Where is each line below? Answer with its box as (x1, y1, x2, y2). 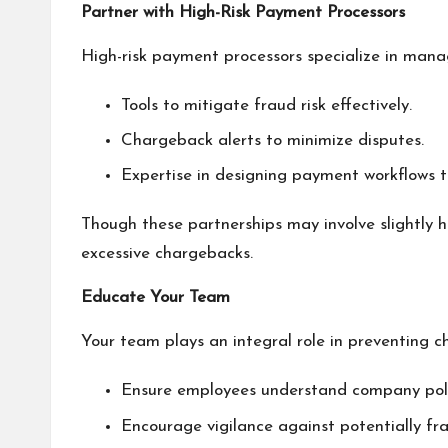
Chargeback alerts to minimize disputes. (121, 132, 424, 150)
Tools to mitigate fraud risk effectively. (121, 96, 412, 114)
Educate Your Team (81, 289, 230, 307)
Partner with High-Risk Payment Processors (81, 3, 405, 21)
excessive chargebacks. (81, 245, 253, 263)
